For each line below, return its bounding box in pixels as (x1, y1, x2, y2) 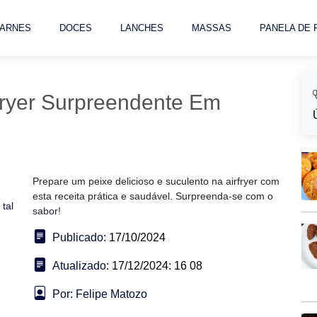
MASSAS (192, 23, 231, 33)
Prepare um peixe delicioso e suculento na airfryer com (33, 175, 279, 187)
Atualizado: (52, 260, 109, 272)
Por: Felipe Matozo (52, 288, 147, 300)
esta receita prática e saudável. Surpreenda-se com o (33, 190, 273, 202)
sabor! (33, 205, 61, 217)
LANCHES (120, 23, 163, 33)
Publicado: (52, 231, 106, 243)
